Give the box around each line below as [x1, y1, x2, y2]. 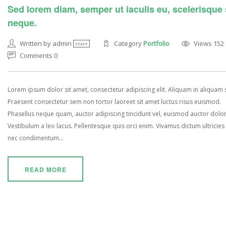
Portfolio [143, 39, 170, 48]
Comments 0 [20, 51, 58, 61]
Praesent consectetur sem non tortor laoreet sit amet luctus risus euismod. [8, 97, 221, 106]
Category [114, 39, 144, 48]
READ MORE [24, 165, 67, 175]
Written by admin [20, 39, 73, 48]
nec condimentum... [8, 134, 64, 143]
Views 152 [194, 39, 224, 48]
